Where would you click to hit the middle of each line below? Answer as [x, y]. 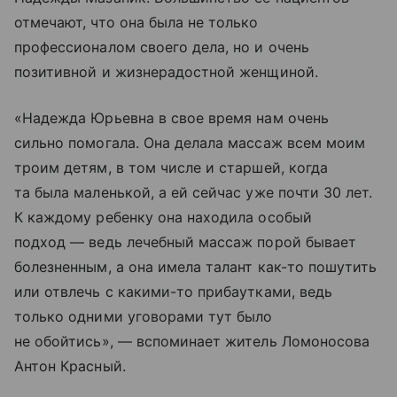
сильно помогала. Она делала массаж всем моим [190, 143]
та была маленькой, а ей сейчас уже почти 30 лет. [194, 193]
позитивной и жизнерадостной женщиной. [166, 72]
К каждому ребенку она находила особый [163, 218]
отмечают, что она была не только [136, 23]
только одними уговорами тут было [144, 317]
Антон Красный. [70, 366]
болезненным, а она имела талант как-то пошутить [196, 267]
